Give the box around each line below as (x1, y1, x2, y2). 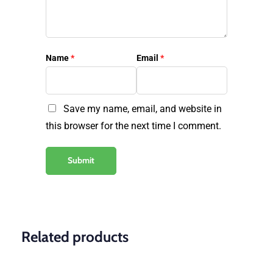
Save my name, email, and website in (63, 102, 222, 115)
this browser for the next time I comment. (46, 119, 221, 132)
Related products (21, 228, 129, 246)
